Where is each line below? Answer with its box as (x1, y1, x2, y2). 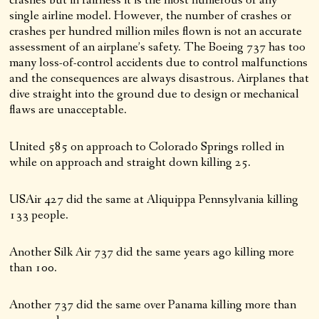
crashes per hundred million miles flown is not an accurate (9, 22, 303, 40)
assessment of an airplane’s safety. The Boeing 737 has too (9, 38, 306, 56)
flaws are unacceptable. (9, 100, 127, 118)
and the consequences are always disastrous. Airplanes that (9, 69, 310, 87)
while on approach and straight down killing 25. (9, 153, 251, 171)
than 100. (9, 258, 58, 276)
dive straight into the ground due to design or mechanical (9, 85, 300, 103)
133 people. (9, 206, 69, 224)
